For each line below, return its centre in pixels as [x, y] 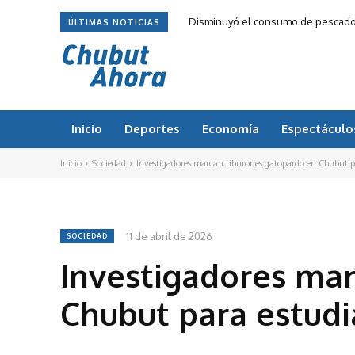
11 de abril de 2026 [169, 236]
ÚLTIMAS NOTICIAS [114, 22]
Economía [231, 129]
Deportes [152, 129]
